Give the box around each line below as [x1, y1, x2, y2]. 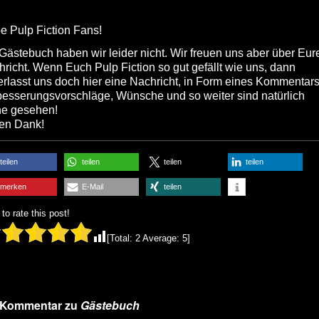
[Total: [107, 233, 135, 244]
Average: [140, 233, 182, 244]
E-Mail [82, 182, 103, 191]
